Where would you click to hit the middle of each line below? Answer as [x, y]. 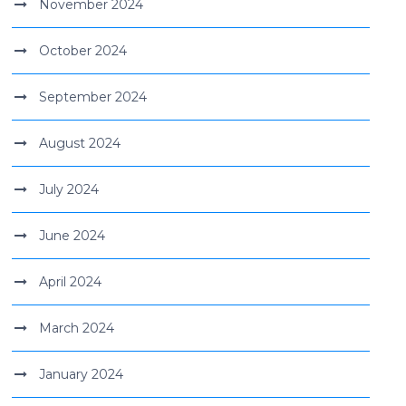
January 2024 [82, 374]
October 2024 [83, 51]
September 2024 [93, 97]
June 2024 [72, 236]
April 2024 [71, 282]
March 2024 [77, 328]
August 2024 [80, 143]
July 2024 [69, 189]
